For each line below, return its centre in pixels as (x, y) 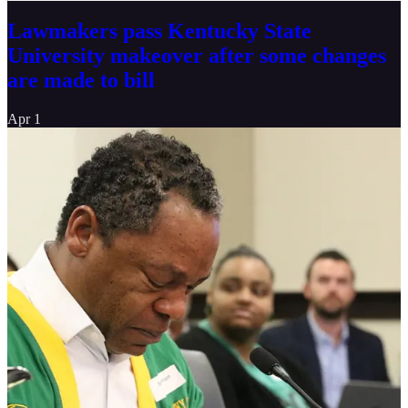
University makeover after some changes (197, 56)
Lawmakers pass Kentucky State (159, 31)
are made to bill (81, 81)
